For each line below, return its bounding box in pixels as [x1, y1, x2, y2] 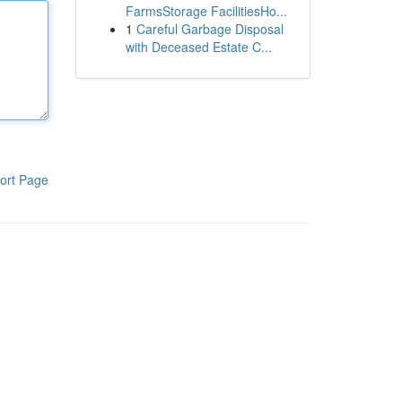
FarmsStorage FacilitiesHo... [125, 2, 287, 20]
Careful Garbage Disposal [135, 20, 284, 38]
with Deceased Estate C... [125, 38, 272, 56]
